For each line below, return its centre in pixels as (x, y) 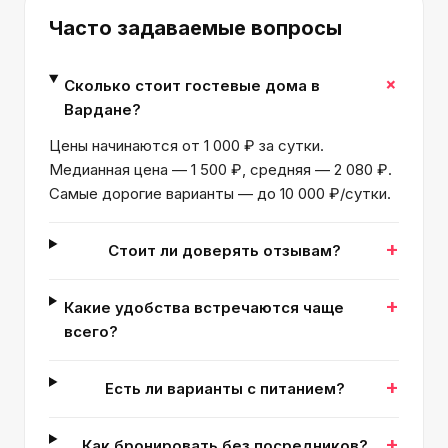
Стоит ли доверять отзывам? (225, 250)
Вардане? (103, 109)
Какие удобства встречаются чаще (204, 307)
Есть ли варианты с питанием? (224, 388)
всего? (91, 331)
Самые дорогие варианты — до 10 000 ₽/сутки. (220, 193)
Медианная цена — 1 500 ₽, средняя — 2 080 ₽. (220, 169)
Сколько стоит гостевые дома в (192, 85)
